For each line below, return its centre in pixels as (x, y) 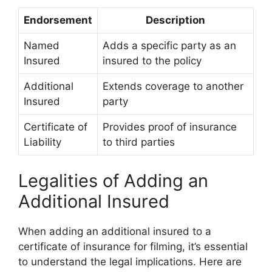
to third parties (139, 142)
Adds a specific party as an (169, 45)
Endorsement (58, 20)
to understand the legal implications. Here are (130, 262)
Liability (42, 142)
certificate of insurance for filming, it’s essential (133, 246)
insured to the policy (152, 60)
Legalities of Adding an (113, 181)
